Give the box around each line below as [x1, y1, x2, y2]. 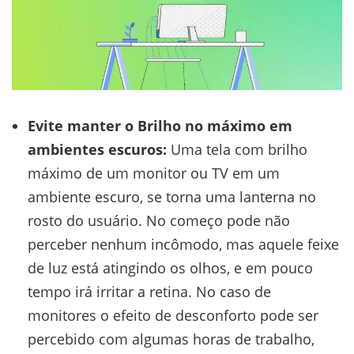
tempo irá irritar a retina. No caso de [28, 282, 271, 302]
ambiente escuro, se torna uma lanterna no [28, 187, 316, 207]
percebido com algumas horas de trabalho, [28, 330, 314, 349]
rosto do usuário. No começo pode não [28, 211, 290, 231]
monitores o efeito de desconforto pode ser [28, 306, 318, 326]
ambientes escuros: [28, 140, 167, 160]
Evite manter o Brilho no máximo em [28, 116, 292, 136]
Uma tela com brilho [167, 140, 307, 160]
